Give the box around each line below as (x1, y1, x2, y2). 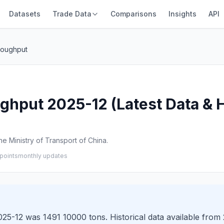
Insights (168, 9, 196, 18)
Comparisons (110, 9, 156, 18)
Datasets (8, 9, 40, 18)
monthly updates (18, 152, 67, 159)
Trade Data (52, 9, 91, 18)
